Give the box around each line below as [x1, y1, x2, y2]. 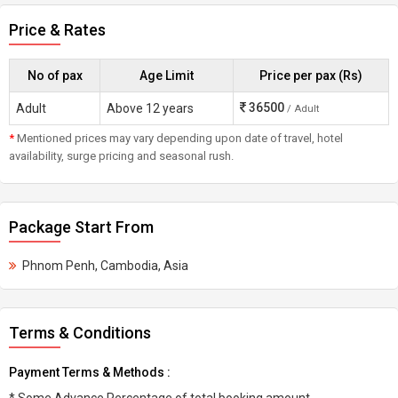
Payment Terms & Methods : [9, 365, 171, 379]
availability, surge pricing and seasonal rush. [9, 149, 234, 163]
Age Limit [139, 68, 194, 83]
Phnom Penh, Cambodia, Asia [22, 259, 188, 273]
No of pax [27, 68, 83, 83]
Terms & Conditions [9, 323, 151, 342]
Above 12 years [107, 101, 194, 115]
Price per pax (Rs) [259, 68, 362, 83]
